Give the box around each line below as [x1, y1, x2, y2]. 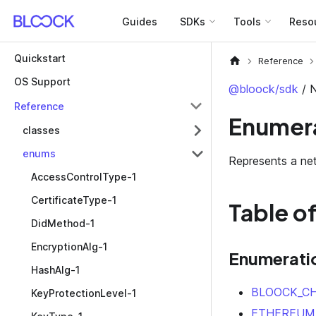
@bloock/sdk [229, 82, 298, 96]
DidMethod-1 [31, 217, 95, 229]
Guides [122, 15, 157, 28]
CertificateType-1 [31, 194, 116, 206]
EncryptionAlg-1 [31, 241, 107, 253]
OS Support [14, 75, 71, 87]
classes [23, 124, 60, 136]
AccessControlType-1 [31, 171, 136, 183]
